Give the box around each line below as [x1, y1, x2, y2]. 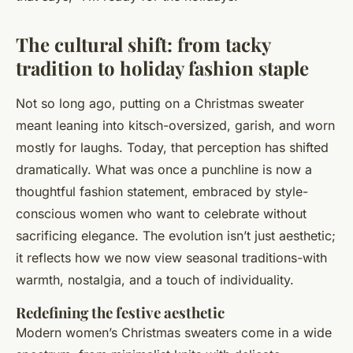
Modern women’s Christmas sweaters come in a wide [16, 325, 332, 341]
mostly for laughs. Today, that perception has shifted [16, 139, 329, 156]
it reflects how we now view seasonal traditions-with [16, 250, 327, 266]
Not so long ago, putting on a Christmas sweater [16, 95, 304, 112]
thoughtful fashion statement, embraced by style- [16, 184, 308, 200]
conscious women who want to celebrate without [16, 206, 307, 222]
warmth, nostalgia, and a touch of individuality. [16, 272, 294, 288]
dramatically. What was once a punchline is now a [16, 162, 312, 178]
